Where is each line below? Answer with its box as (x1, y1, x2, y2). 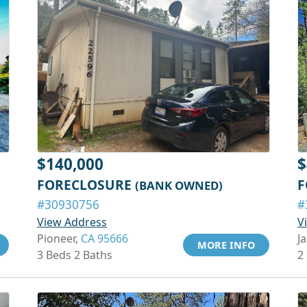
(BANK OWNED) (135, 177, 223, 193)
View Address (37, 214, 107, 230)
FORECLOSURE (37, 175, 135, 194)
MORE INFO (197, 238, 255, 251)
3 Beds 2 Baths (37, 247, 112, 262)
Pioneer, (37, 231, 81, 246)
